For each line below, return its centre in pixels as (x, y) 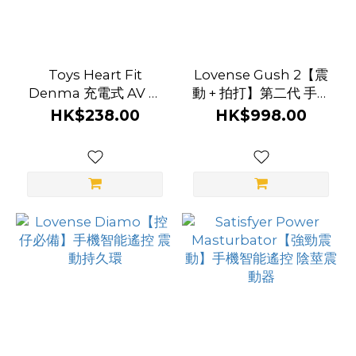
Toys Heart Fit (95, 75)
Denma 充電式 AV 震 (95, 93)
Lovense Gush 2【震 (261, 75)
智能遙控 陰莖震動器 (261, 111)
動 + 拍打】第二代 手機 (261, 93)
